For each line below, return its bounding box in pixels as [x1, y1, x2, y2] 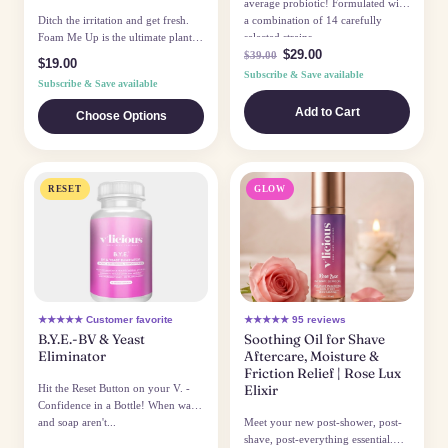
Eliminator [38, 348, 106, 365]
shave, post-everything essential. [244, 433, 393, 446]
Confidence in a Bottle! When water [38, 399, 203, 412]
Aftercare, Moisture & [244, 348, 379, 365]
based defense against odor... [38, 48, 170, 61]
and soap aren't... [38, 416, 116, 429]
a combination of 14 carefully [244, 14, 382, 27]
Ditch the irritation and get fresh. [38, 14, 189, 27]
